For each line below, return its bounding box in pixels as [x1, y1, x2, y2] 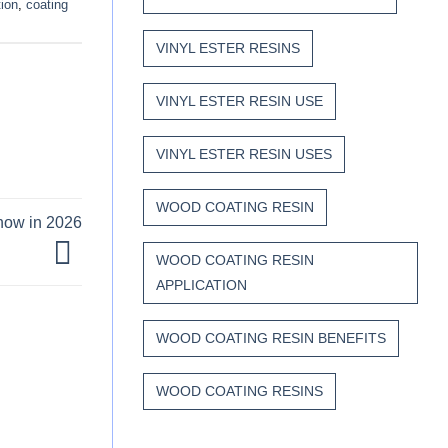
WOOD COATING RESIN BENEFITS [156, 330, 386, 347]
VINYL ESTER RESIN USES [156, 146, 332, 163]
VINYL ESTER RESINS [156, 40, 300, 57]
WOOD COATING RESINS [156, 383, 323, 400]
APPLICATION [156, 277, 247, 294]
